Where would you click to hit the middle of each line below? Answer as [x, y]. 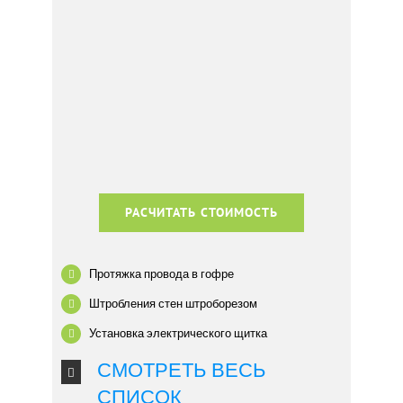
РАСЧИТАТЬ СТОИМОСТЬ [201, 212]
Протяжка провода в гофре [162, 273]
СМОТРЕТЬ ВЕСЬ [182, 371]
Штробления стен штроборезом [174, 303]
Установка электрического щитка [179, 333]
